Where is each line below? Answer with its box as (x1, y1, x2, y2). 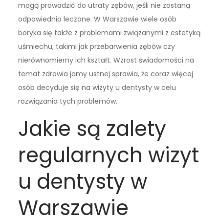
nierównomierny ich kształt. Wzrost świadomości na (18, 55, 195, 65)
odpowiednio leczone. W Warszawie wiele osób (18, 14, 177, 24)
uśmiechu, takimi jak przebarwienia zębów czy (18, 41, 175, 51)
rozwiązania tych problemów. (18, 96, 118, 106)
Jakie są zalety (18, 114, 167, 143)
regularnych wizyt (18, 140, 199, 170)
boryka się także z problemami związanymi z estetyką (18, 27, 201, 38)
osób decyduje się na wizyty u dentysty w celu (18, 82, 176, 92)
